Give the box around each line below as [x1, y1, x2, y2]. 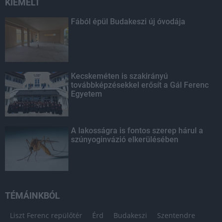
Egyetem [71, 89, 103, 99]
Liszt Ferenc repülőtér [10, 210, 82, 220]
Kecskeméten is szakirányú [71, 71, 168, 81]
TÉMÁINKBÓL [5, 190, 60, 201]
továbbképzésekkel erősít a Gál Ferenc [71, 80, 209, 90]
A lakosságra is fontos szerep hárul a [71, 125, 204, 135]
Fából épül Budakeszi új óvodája [71, 16, 186, 26]
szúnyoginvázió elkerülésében [71, 134, 179, 144]
